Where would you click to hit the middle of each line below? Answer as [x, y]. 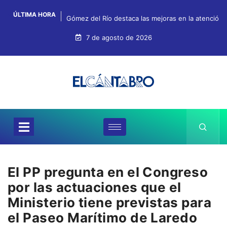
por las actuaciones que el [94, 187]
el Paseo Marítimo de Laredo [103, 218]
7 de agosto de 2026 [118, 37]
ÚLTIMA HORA [34, 14]
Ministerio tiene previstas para [109, 203]
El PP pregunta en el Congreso [108, 172]
